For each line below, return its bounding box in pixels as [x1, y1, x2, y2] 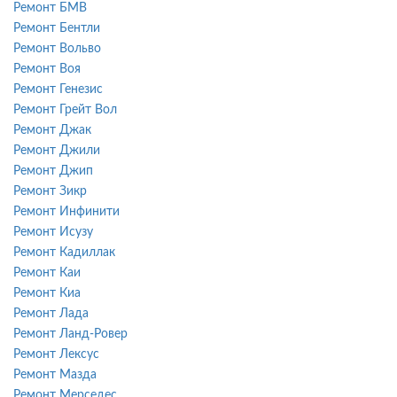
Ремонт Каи [13, 266, 81, 279]
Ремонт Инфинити [13, 205, 120, 218]
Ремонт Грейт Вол [13, 103, 117, 116]
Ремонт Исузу [13, 225, 93, 238]
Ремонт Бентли [13, 21, 100, 35]
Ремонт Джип [13, 164, 93, 177]
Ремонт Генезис [13, 82, 103, 96]
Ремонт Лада [13, 307, 89, 320]
